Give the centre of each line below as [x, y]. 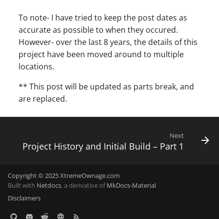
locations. [37, 66]
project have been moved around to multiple [101, 54]
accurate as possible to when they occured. [99, 30]
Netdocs [49, 185]
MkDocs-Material [131, 185]
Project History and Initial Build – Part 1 [103, 146]
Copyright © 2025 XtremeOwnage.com [64, 175]
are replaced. [43, 99]
